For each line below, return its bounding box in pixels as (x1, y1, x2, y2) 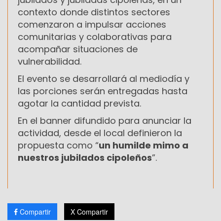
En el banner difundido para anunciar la (18, 114, 191, 127)
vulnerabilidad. (18, 55, 81, 68)
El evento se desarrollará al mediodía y (18, 73, 189, 85)
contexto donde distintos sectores (18, 6, 170, 19)
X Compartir (71, 207, 108, 217)
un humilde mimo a (99, 139, 188, 152)
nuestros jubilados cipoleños (18, 151, 152, 164)
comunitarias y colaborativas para (18, 31, 172, 43)
